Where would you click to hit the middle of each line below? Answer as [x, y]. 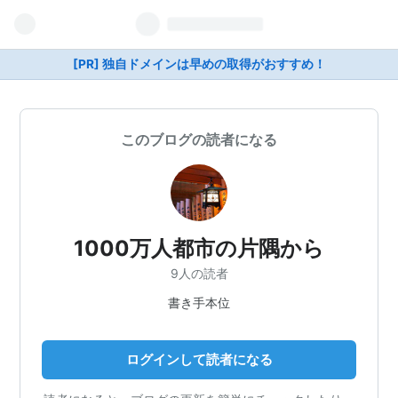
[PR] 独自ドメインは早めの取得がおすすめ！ [199, 64]
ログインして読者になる [199, 359]
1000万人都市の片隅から [199, 248]
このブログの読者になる [199, 139]
